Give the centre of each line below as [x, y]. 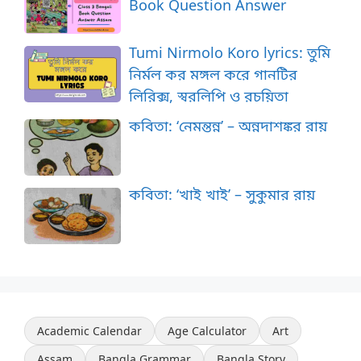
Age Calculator [207, 331]
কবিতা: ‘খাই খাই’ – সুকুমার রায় [222, 194]
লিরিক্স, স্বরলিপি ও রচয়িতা [209, 95]
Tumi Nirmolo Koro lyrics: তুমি [230, 52]
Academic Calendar [89, 331]
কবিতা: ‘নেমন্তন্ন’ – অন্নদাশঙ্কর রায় [228, 125]
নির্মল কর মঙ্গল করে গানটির [213, 74]
